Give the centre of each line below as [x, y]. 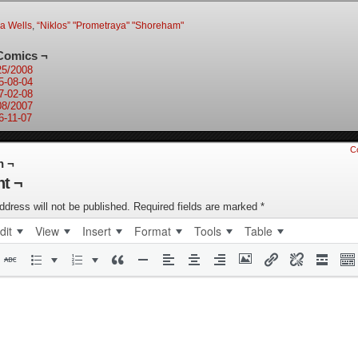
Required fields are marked [197, 207]
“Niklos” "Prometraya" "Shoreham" [110, 26]
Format [153, 231]
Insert [97, 231]
